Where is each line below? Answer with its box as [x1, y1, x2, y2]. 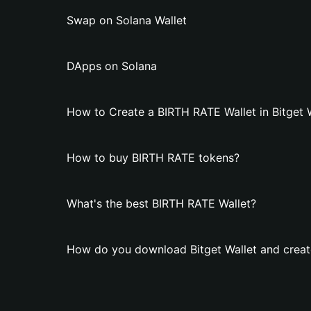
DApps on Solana [67, 59, 157, 73]
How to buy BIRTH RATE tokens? [67, 151, 239, 165]
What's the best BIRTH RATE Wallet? [67, 196, 256, 210]
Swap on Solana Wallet [67, 13, 187, 27]
